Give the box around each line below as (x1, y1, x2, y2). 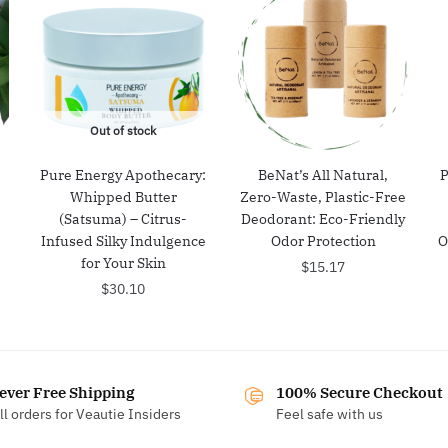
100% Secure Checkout (276, 382, 443, 402)
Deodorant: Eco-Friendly (241, 209, 406, 228)
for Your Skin (80, 253, 166, 272)
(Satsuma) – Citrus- (59, 209, 188, 228)
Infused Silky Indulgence (40, 231, 206, 250)
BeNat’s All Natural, (258, 165, 389, 184)
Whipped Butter (69, 187, 177, 206)
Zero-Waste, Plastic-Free (240, 187, 407, 206)
